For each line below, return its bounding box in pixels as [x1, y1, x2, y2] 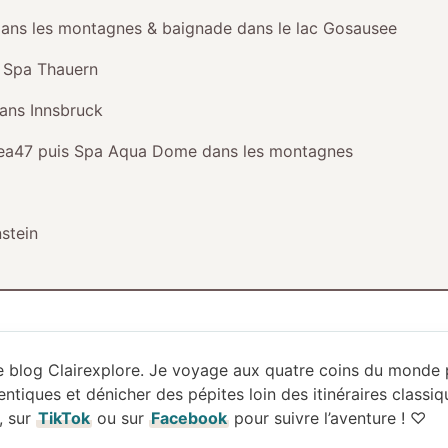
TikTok [38, 408, 90, 429]
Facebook [151, 408, 227, 429]
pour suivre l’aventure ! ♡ [229, 408, 426, 429]
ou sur [92, 408, 149, 429]
